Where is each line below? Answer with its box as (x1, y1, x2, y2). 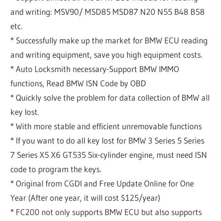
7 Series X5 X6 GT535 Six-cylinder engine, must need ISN (10, 149, 208, 160)
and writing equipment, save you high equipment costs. (10, 49, 203, 60)
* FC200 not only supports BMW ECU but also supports (10, 207, 202, 218)
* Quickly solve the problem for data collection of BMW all (10, 92, 210, 103)
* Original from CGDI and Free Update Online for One (10, 178, 194, 189)
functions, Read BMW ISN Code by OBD (10, 78, 147, 89)
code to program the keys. (10, 164, 102, 175)
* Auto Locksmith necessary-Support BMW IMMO (10, 64, 180, 74)
